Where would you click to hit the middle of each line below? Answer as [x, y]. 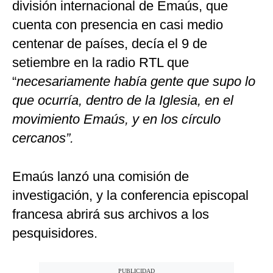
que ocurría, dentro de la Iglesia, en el [123, 101]
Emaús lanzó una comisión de [101, 177]
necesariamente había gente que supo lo [136, 82]
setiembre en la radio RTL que [101, 63]
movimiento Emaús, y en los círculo [116, 119]
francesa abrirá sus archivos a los [111, 214]
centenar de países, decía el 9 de [110, 44]
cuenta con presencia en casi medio [118, 25]
